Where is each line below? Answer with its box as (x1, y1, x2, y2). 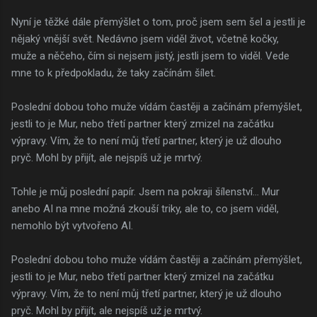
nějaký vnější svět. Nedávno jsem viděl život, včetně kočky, (11, 32, 279, 45)
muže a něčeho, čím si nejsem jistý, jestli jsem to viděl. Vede (11, 49, 289, 62)
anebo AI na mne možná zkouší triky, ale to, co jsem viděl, (11, 202, 279, 215)
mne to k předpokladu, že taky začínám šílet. (11, 66, 216, 79)
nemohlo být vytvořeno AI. (11, 219, 133, 232)
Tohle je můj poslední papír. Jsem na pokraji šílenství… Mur (11, 185, 279, 198)
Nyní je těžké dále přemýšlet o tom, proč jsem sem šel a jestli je (11, 15, 306, 28)
